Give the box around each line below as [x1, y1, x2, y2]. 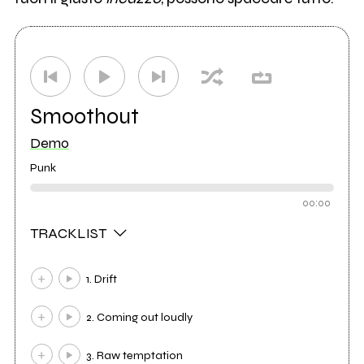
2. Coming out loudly [86, 310, 193, 324]
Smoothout [29, 103, 139, 130]
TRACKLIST [29, 224, 110, 243]
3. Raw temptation [86, 348, 184, 362]
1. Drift [86, 271, 118, 286]
